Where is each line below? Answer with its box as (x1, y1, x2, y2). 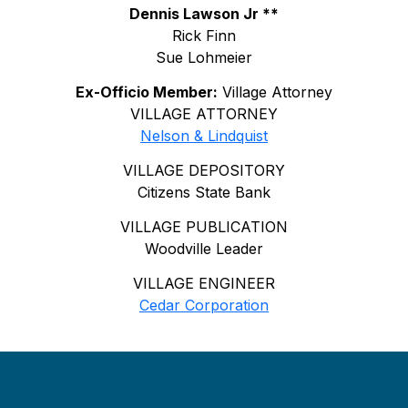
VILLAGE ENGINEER (133, 273, 275, 292)
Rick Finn (172, 25, 236, 45)
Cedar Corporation (139, 295, 269, 314)
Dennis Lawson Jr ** (129, 4, 279, 23)
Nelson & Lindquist (140, 126, 268, 145)
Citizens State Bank (138, 182, 270, 201)
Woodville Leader (145, 239, 263, 258)
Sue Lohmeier (156, 47, 252, 66)
